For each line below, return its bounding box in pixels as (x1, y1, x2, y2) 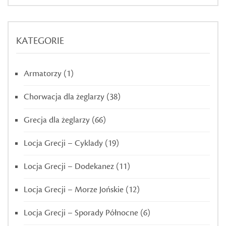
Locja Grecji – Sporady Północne (24, 207, 138, 218)
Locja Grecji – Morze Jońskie (24, 184, 124, 195)
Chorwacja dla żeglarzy (24, 91, 104, 102)
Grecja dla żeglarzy (24, 114, 90, 126)
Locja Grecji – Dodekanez (24, 160, 114, 172)
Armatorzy (24, 68, 62, 79)
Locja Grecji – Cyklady (24, 137, 103, 149)
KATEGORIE (16, 34, 64, 47)
